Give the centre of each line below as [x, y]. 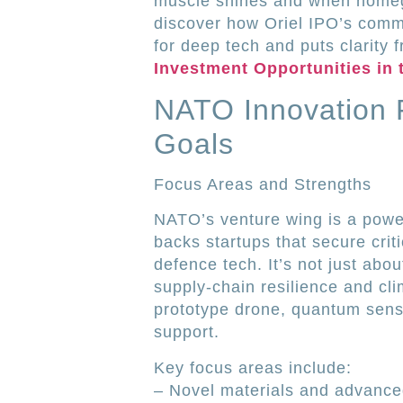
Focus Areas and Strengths [262, 185]
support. [186, 332]
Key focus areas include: [252, 367]
